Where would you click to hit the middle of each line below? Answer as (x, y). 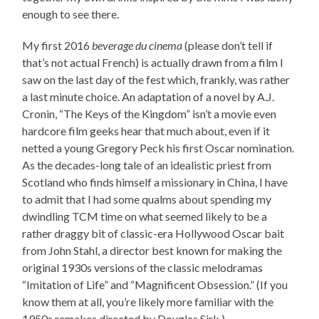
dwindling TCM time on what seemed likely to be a (145, 216)
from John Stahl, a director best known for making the (152, 251)
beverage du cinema (137, 46)
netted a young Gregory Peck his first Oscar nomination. (158, 148)
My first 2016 (57, 46)
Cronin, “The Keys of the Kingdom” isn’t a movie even (150, 114)
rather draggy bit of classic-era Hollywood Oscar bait (153, 234)
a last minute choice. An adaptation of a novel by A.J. (148, 97)
